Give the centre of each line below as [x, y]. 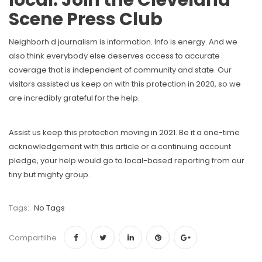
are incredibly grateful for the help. [74, 98]
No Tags [49, 208]
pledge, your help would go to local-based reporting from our [127, 161]
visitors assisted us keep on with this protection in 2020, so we [125, 84]
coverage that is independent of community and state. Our [120, 70]
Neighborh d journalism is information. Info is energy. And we [123, 42]
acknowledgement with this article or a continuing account [120, 147]
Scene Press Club [86, 20]
